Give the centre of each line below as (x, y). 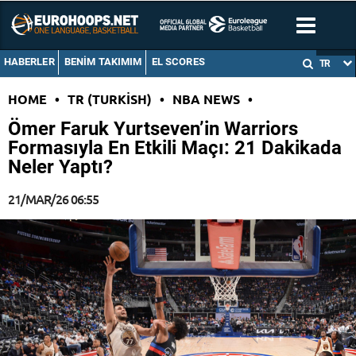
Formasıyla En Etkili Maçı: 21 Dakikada (175, 148)
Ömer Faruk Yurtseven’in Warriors (153, 129)
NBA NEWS (206, 99)
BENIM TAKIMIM (103, 62)
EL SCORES (178, 62)
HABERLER (29, 62)
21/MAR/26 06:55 (53, 199)
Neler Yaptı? (60, 167)
